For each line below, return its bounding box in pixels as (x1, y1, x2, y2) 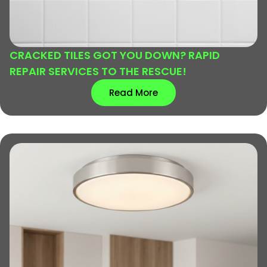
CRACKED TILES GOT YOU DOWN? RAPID (10, 47, 220, 63)
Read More (109, 86, 158, 99)
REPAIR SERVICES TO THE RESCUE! (10, 63, 187, 79)
